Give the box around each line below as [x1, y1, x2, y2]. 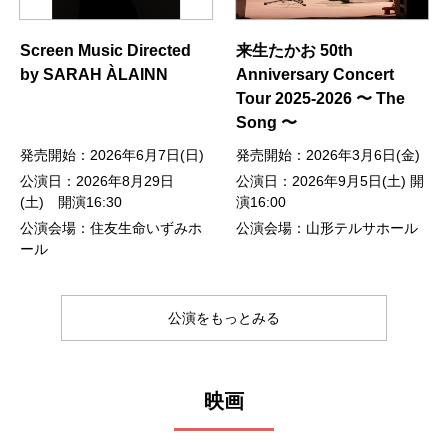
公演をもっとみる [167, 309, 280, 326]
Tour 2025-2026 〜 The [236, 89, 406, 107]
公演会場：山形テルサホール [236, 219, 419, 236]
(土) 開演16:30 [20, 193, 122, 210]
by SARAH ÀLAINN [20, 65, 168, 83]
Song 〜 [236, 113, 298, 131]
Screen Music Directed [20, 41, 191, 59]
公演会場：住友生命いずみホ [20, 219, 202, 236]
